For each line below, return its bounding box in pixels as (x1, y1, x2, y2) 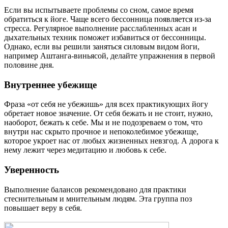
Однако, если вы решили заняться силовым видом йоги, (4, 42, 199, 51)
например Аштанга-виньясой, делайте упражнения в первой (4, 51, 215, 60)
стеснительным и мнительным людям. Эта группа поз (4, 194, 192, 203)
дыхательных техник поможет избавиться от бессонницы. (4, 33, 206, 42)
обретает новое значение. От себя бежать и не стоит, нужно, (4, 109, 213, 118)
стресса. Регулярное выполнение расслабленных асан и (4, 23, 197, 33)
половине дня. (4, 60, 54, 69)
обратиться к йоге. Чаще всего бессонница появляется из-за (4, 14, 211, 23)
